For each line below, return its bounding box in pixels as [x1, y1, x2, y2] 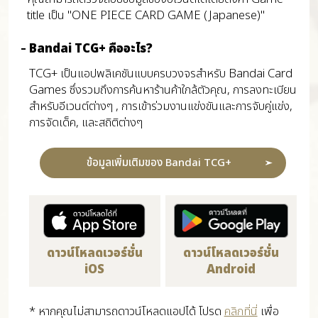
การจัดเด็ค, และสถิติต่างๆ [28, 113, 143, 132]
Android [207, 261, 256, 280]
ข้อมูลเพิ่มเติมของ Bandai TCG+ [86, 155, 231, 172]
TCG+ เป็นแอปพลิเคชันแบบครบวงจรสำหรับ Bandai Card [28, 64, 292, 83]
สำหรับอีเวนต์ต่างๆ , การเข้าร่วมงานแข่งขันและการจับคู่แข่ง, [28, 97, 292, 116]
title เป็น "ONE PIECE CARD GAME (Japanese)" [27, 6, 265, 25]
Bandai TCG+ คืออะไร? [28, 39, 153, 58]
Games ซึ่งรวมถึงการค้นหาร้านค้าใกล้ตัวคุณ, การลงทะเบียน [28, 80, 297, 99]
